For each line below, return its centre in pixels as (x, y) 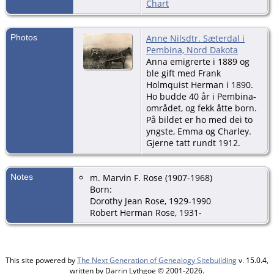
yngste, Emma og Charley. (199, 131)
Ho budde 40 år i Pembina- (201, 96)
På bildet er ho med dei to (199, 119)
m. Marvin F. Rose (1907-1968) (151, 177)
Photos (24, 37)
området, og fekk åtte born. (202, 108)
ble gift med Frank (183, 73)
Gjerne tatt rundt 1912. (193, 143)
